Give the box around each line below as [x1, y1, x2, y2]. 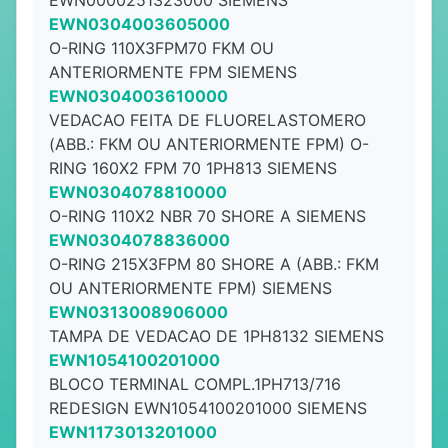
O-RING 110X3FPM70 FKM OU [49, 38, 274, 58]
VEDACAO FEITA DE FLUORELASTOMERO [49, 110, 366, 130]
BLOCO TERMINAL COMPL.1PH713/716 [49, 374, 341, 394]
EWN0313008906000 [49, 302, 228, 322]
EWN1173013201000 [49, 422, 217, 442]
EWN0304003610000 [49, 86, 228, 106]
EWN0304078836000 [49, 230, 230, 250]
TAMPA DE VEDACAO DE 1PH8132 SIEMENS [49, 326, 384, 346]
